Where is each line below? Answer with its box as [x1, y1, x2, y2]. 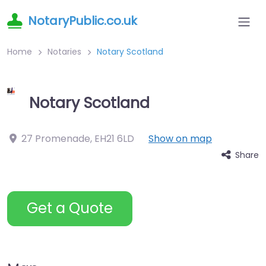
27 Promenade [21, 132, 90, 145]
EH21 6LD [94, 132, 134, 145]
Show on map [148, 132, 212, 145]
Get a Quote [27, 198, 113, 218]
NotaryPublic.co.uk [28, 12, 137, 29]
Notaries [47, 46, 81, 58]
